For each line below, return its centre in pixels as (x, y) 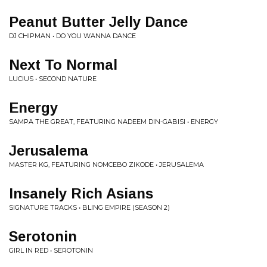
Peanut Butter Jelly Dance (98, 22)
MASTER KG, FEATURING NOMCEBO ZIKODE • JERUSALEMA (106, 164)
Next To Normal (63, 65)
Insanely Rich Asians (81, 193)
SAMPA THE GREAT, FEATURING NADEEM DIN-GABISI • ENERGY (114, 122)
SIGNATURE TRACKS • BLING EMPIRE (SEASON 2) (89, 207)
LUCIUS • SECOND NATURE (53, 79)
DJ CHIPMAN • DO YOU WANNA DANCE (72, 36)
